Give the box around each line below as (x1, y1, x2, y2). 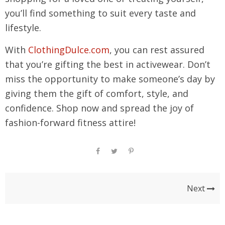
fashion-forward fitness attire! (5, 117, 136, 129)
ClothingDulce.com (28, 44, 109, 56)
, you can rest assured (109, 44, 204, 56)
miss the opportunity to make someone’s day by (5, 73, 215, 85)
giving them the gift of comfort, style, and (5, 87, 188, 99)
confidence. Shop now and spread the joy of (5, 102, 194, 114)
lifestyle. (5, 22, 41, 34)
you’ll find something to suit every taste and (5, 7, 196, 19)
